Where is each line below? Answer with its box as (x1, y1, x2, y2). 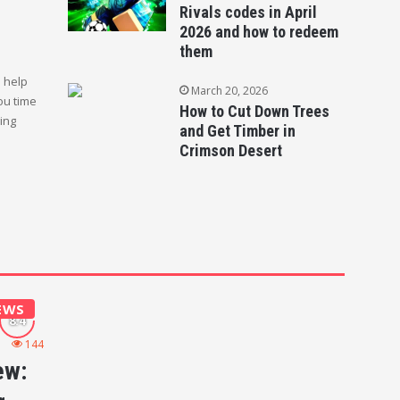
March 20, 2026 (190, 83, 268, 99)
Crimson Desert (179, 141, 282, 161)
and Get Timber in (179, 121, 296, 141)
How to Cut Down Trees (179, 102, 329, 121)
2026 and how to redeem (179, 22, 338, 42)
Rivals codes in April (179, 3, 317, 22)
